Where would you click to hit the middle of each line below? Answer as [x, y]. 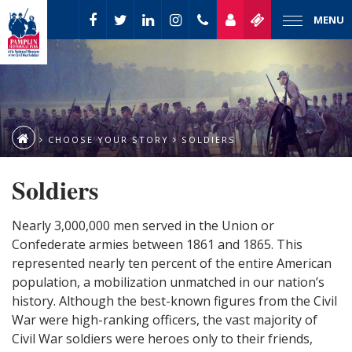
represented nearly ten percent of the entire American [172, 263]
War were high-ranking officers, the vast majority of [165, 320]
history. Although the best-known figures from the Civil [174, 301]
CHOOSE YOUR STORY [108, 139]
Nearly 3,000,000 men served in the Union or [143, 225]
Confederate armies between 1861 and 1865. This [157, 244]
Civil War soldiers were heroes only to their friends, [162, 339]
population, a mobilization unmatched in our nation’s [168, 282]
